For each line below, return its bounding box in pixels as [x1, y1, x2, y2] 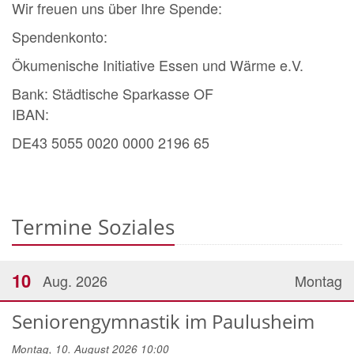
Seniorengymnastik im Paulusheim [12, 308, 314, 335]
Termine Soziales [12, 213, 175, 242]
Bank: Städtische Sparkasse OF [12, 83, 213, 104]
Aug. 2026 [43, 270, 107, 292]
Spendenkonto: [12, 26, 107, 47]
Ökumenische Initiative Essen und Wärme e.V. [12, 55, 319, 76]
